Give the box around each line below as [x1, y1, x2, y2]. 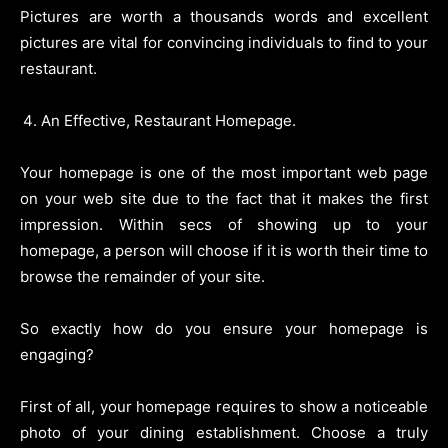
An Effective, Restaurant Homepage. [41, 111, 296, 131]
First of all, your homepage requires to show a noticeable [20, 397, 428, 417]
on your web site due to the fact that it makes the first [20, 189, 428, 209]
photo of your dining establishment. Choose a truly [20, 423, 428, 443]
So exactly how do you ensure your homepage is [20, 319, 428, 339]
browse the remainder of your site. [20, 267, 265, 287]
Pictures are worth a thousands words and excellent [20, 7, 428, 27]
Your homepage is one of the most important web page [20, 163, 428, 183]
